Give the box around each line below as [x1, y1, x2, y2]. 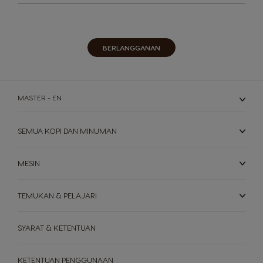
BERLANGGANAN [103, 43, 160, 52]
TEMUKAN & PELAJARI [18, 191, 97, 200]
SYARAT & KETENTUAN [18, 223, 96, 232]
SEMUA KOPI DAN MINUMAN [18, 126, 117, 135]
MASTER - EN [18, 93, 62, 102]
